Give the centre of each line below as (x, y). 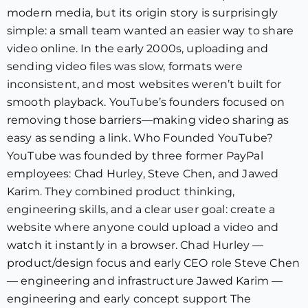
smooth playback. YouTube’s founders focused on (146, 102)
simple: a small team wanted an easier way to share (151, 31)
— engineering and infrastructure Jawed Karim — (145, 281)
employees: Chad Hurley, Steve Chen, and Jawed (143, 174)
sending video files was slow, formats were (125, 66)
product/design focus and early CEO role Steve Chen (154, 263)
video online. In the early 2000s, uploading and (138, 48)
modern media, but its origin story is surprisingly (143, 13)
